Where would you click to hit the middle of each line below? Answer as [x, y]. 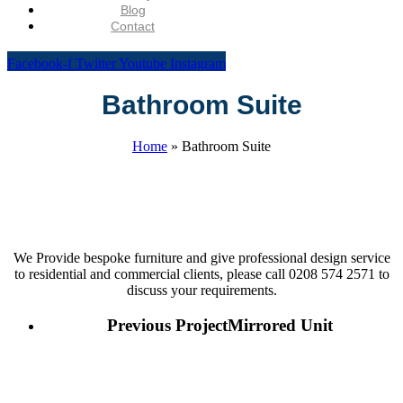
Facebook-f [40, 63]
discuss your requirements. [201, 291]
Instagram [198, 63]
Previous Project [167, 325]
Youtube [143, 63]
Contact [133, 26]
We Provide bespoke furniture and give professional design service [201, 258]
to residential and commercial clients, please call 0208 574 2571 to [201, 274]
